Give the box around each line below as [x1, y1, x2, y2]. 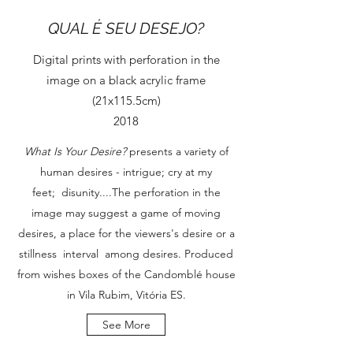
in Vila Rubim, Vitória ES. [66, 288, 186, 302]
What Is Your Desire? [24, 144, 129, 158]
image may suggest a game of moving [32, 206, 221, 220]
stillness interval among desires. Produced [19, 247, 233, 261]
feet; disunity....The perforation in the [32, 185, 221, 199]
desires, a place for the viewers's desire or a [17, 226, 235, 240]
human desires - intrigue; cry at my [40, 165, 212, 179]
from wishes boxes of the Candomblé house [17, 267, 236, 281]
